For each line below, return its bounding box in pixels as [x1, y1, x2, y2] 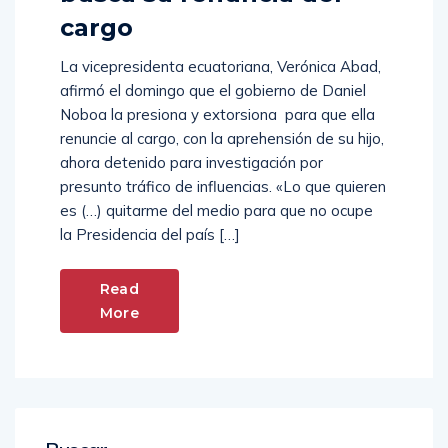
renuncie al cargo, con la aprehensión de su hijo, [60, 129, 384, 149]
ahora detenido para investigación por [60, 153, 323, 173]
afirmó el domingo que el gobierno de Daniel [60, 81, 366, 101]
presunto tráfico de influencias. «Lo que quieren [60, 177, 386, 197]
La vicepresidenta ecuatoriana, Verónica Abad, [60, 57, 381, 77]
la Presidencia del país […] [60, 225, 240, 245]
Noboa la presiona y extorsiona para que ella [60, 105, 375, 125]
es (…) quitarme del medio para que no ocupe [60, 201, 373, 221]
